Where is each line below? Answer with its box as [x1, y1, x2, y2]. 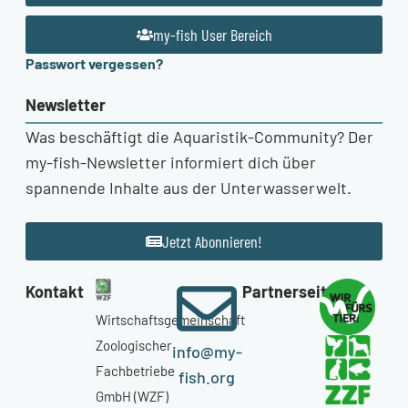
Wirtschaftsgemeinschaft [96, 311, 246, 328]
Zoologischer [96, 336, 172, 353]
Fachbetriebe [96, 362, 176, 379]
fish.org [178, 367, 236, 388]
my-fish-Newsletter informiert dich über [25, 152, 316, 173]
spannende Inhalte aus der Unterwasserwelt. [25, 178, 352, 199]
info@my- [171, 342, 242, 362]
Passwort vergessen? [25, 55, 163, 73]
